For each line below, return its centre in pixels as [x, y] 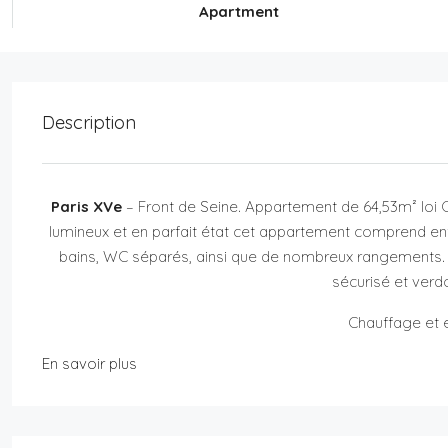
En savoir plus [89, 363]
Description [89, 122]
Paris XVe [87, 206]
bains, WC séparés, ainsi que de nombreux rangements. [251, 256]
